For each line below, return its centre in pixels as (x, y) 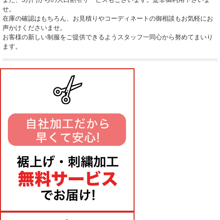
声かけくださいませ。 (34, 27)
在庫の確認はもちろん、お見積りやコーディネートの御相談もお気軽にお (108, 18)
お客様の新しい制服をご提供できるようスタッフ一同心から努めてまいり (108, 37)
